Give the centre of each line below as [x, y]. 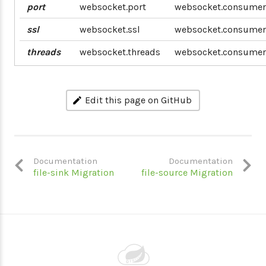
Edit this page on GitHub [138, 100]
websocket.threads [120, 52]
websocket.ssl [110, 29]
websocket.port [113, 7]
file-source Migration [187, 172]
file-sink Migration [74, 172]
